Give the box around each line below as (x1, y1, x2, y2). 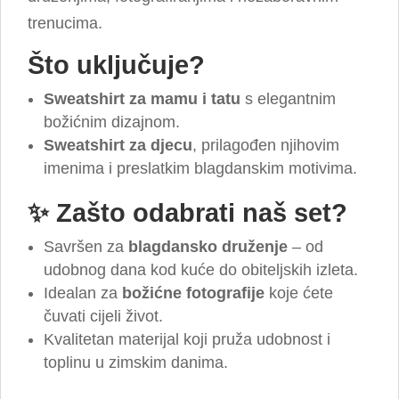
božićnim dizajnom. (44, 113, 180, 131)
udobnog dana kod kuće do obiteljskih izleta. (44, 261, 358, 279)
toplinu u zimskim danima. (44, 354, 228, 371)
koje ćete (265, 284, 333, 302)
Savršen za (44, 238, 128, 256)
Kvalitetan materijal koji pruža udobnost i (44, 330, 330, 348)
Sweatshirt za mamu (44, 90, 198, 108)
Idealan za (44, 284, 122, 302)
